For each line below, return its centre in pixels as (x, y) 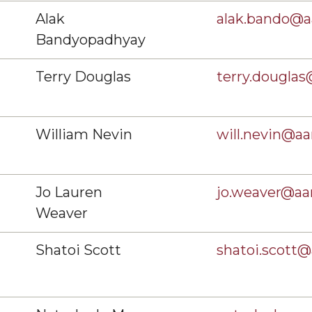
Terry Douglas (83, 77)
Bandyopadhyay (91, 40)
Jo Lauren (69, 192)
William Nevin (84, 134)
